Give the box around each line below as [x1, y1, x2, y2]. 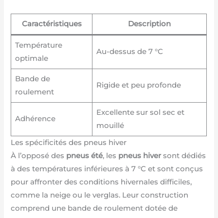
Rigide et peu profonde [96, 80, 181, 90]
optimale [15, 54, 48, 63]
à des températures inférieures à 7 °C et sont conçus [11, 164, 203, 173]
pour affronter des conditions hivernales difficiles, [11, 177, 192, 186]
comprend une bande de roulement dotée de [11, 203, 178, 213]
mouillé [96, 121, 124, 130]
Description [128, 19, 171, 28]
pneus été [66, 151, 103, 160]
